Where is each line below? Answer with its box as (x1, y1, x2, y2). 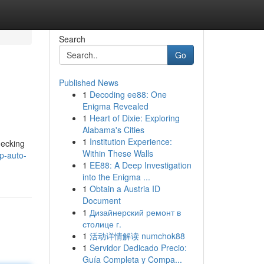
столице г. (82, 218, 121, 230)
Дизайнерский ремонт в (89, 206, 181, 218)
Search (58, 33, 85, 45)
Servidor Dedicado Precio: (89, 242, 187, 253)
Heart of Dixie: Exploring (89, 112, 180, 124)
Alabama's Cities (82, 124, 144, 136)
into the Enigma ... (82, 171, 150, 183)
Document (82, 194, 121, 206)
